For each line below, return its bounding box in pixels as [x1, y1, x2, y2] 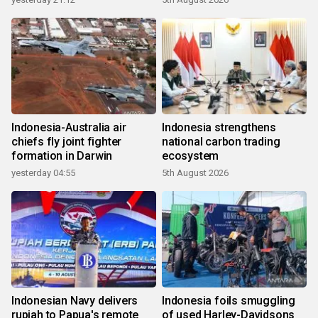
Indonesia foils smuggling [162, 294, 295, 308]
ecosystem [162, 149, 219, 163]
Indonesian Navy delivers [11, 294, 138, 308]
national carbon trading [162, 135, 280, 149]
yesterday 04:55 [11, 168, 75, 179]
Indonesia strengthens [162, 121, 276, 135]
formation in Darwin [11, 149, 113, 163]
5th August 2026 [162, 168, 229, 179]
